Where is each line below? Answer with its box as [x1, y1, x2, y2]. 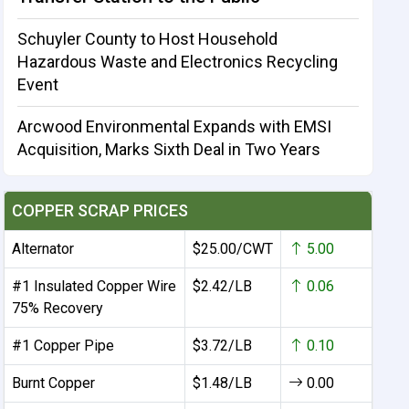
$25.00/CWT [193, 240, 274, 258]
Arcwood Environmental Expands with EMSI [17, 117, 332, 137]
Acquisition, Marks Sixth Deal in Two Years [17, 140, 321, 160]
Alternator [12, 240, 75, 258]
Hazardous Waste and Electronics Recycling [17, 52, 339, 72]
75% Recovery [12, 299, 104, 318]
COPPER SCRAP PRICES [12, 201, 189, 221]
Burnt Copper [12, 374, 96, 393]
